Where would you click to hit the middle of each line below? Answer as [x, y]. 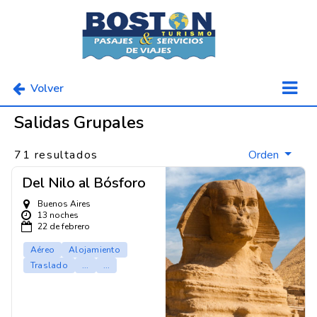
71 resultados [56, 155]
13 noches [58, 215]
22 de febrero [64, 227]
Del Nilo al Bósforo [84, 183]
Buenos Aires [64, 204]
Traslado [49, 266]
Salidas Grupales [79, 123]
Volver [47, 88]
